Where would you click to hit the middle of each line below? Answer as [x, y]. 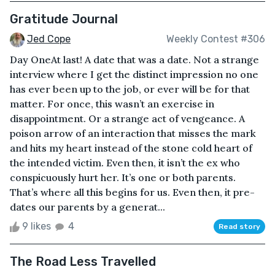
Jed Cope [49, 39]
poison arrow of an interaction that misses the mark [133, 133]
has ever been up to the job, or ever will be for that [130, 89]
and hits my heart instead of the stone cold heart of [131, 148]
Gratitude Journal [64, 19]
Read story [239, 226]
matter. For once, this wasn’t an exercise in [112, 103]
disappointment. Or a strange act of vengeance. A [127, 118]
